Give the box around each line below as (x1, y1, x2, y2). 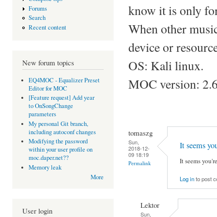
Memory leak (28, 163, 62, 171)
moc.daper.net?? (28, 154, 69, 162)
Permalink (128, 159, 151, 167)
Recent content (28, 23, 66, 31)
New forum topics (22, 58, 74, 68)
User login (22, 206, 52, 216)
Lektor (140, 200, 159, 210)
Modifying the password (28, 137, 88, 146)
